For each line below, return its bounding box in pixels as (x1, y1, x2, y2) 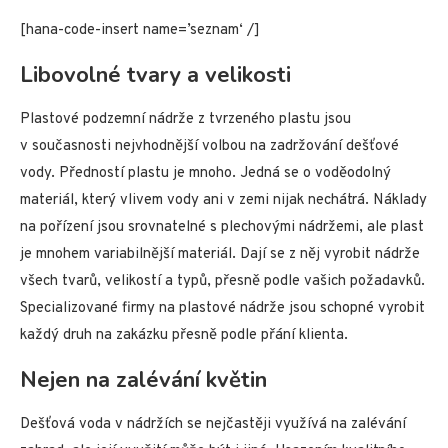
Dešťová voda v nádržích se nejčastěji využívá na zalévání (20, 415, 406, 435)
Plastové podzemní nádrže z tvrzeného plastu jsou (20, 110, 351, 130)
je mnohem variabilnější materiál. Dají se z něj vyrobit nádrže (20, 245, 420, 265)
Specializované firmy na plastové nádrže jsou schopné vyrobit (20, 299, 425, 319)
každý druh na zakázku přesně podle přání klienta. (20, 326, 348, 346)
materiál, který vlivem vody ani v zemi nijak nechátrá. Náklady (20, 191, 427, 211)
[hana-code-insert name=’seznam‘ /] (20, 21, 260, 41)
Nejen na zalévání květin (20, 365, 267, 396)
